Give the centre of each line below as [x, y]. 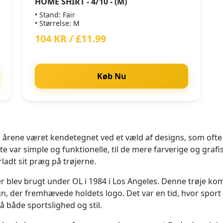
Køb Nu [111, 76]
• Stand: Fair [55, 15]
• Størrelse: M [57, 23]
